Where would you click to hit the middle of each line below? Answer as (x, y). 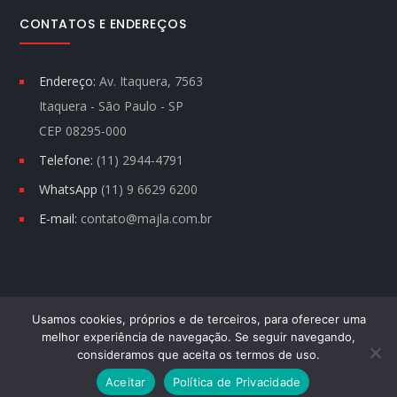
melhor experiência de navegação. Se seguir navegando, (198, 337)
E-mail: (58, 219)
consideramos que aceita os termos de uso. (198, 354)
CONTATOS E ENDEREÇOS (103, 24)
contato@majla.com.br (147, 219)
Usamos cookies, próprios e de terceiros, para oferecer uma (198, 319)
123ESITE (205, 370)
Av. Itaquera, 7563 (152, 82)
